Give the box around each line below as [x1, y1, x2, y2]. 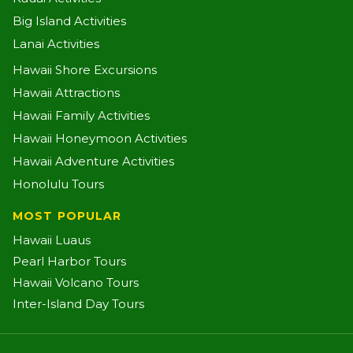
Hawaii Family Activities [13, 108, 150, 124]
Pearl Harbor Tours [13, 254, 126, 269]
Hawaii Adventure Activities [13, 154, 174, 169]
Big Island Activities [13, 13, 126, 29]
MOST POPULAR [13, 209, 122, 224]
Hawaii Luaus [13, 232, 91, 248]
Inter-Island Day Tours [13, 296, 144, 312]
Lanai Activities [13, 36, 99, 52]
